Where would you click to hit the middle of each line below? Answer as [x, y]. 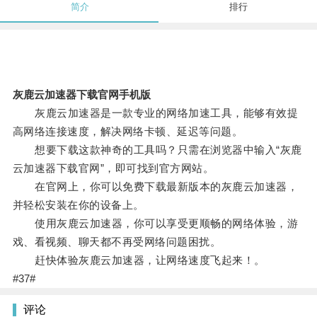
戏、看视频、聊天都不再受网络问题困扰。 [117, 242]
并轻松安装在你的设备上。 [78, 205]
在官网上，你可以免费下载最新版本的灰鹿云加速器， [155, 187]
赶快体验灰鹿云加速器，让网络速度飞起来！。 [139, 260]
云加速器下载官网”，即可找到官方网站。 [113, 168]
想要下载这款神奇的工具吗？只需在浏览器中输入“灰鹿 [157, 150]
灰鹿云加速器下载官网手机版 [81, 95]
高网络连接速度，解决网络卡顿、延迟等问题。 [128, 132]
